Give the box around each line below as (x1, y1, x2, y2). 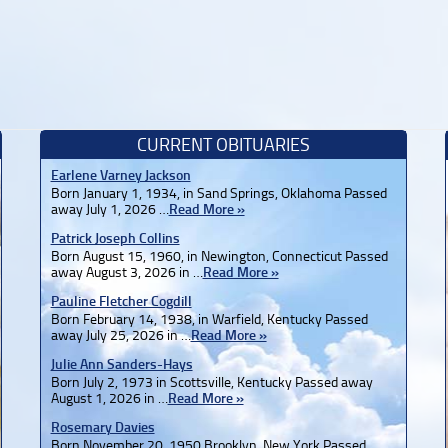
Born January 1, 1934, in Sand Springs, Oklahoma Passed (50, 184, 387, 202)
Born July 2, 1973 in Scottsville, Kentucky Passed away (50, 373, 373, 391)
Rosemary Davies (50, 418, 155, 436)
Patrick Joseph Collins (50, 229, 180, 247)
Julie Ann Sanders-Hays (50, 355, 193, 373)
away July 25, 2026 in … (50, 326, 191, 344)
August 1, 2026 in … (50, 389, 168, 407)
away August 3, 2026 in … (50, 263, 203, 281)
